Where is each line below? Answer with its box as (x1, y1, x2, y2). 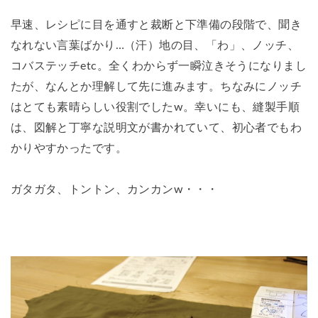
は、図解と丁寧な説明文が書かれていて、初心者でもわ (10, 122, 302, 134)
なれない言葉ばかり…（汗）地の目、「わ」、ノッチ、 (10, 40, 300, 52)
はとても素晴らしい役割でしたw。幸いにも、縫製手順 (10, 102, 300, 114)
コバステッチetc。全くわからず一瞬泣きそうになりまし (10, 60, 307, 72)
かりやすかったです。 (10, 143, 127, 155)
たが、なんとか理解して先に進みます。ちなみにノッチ (10, 81, 302, 93)
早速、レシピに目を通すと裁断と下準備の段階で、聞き (10, 19, 302, 31)
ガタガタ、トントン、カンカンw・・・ (10, 184, 219, 196)
